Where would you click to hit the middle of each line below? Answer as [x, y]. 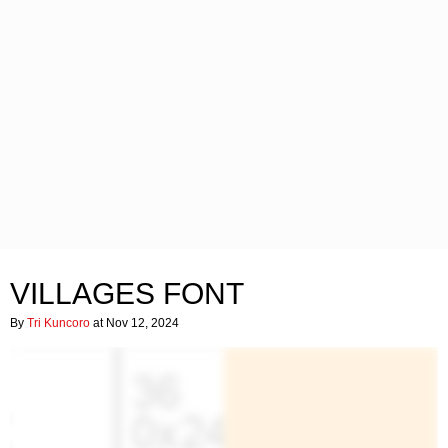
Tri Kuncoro [58, 323]
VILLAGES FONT [127, 293]
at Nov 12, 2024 [134, 323]
